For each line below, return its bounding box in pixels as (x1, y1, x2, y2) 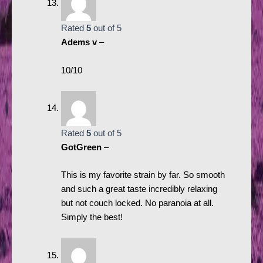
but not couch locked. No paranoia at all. (60, 198, 214, 208)
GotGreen (60, 143, 104, 153)
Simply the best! (60, 213, 123, 222)
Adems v (60, 38, 99, 48)
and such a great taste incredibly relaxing (60, 184, 217, 194)
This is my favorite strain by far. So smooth (60, 170, 225, 180)
